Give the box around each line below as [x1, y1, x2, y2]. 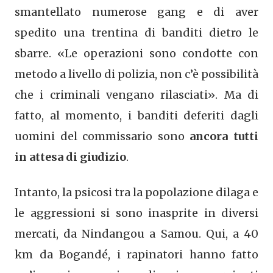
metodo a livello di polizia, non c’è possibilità [15, 66, 258, 81]
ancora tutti [190, 129, 259, 143]
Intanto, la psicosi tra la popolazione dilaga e [15, 185, 258, 199]
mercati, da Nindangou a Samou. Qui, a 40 [15, 226, 258, 241]
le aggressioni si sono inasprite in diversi [15, 205, 258, 220]
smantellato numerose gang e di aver [15, 4, 258, 19]
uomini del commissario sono [15, 129, 190, 143]
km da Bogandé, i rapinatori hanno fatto [15, 247, 258, 261]
